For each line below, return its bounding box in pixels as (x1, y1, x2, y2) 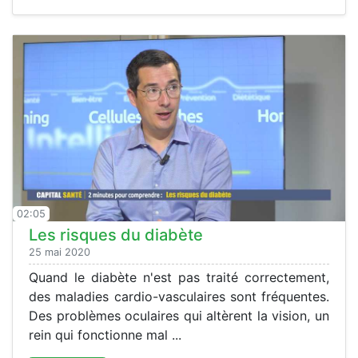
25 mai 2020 (29, 246, 90, 259)
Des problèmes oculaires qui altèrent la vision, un (29, 308, 329, 324)
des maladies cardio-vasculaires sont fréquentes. (29, 288, 329, 305)
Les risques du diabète (29, 225, 203, 245)
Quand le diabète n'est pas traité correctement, (29, 269, 329, 286)
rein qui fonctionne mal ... (29, 327, 181, 344)
